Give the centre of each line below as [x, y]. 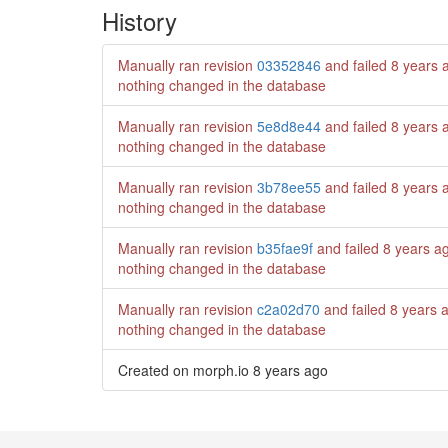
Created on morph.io [185, 369]
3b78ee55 [289, 186]
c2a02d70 [288, 308]
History [139, 20]
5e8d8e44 [289, 125]
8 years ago [290, 369]
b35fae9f [285, 247]
